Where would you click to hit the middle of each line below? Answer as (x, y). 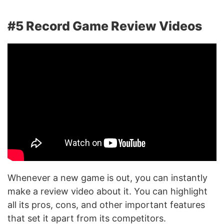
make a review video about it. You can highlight (107, 191)
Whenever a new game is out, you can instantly (107, 177)
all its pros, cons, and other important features (106, 204)
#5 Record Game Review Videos (105, 26)
